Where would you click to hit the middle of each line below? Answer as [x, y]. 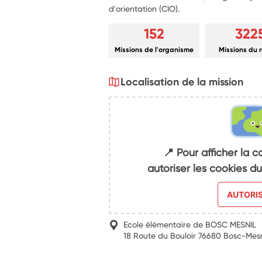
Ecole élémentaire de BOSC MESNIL [190, 225]
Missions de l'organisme [154, 49]
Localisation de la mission [182, 82]
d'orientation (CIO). [144, 8]
